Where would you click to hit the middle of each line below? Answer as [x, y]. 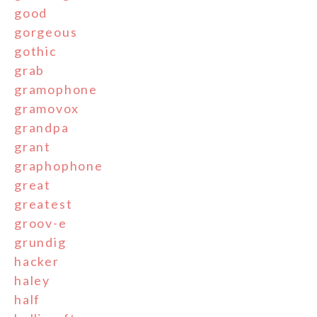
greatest [44, 204]
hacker [37, 261]
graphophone [59, 166]
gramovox [47, 109]
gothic [36, 51]
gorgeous [46, 32]
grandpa [42, 128]
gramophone [56, 90]
